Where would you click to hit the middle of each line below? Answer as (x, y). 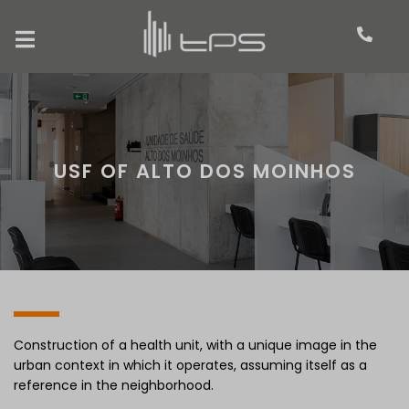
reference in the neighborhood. (114, 385)
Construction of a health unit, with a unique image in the (195, 345)
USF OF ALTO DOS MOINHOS (204, 171)
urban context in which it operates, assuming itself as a (190, 365)
